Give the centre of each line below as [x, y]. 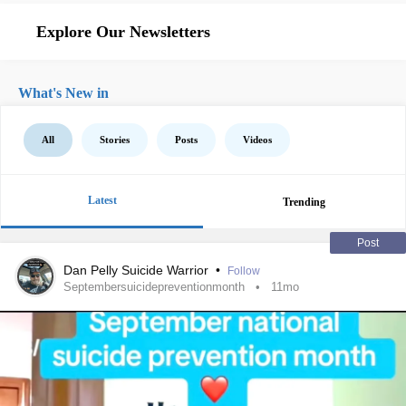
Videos [257, 140]
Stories [115, 140]
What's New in [63, 93]
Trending [304, 202]
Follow [244, 271]
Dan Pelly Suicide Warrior [138, 270]
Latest [102, 200]
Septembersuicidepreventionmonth [154, 287]
